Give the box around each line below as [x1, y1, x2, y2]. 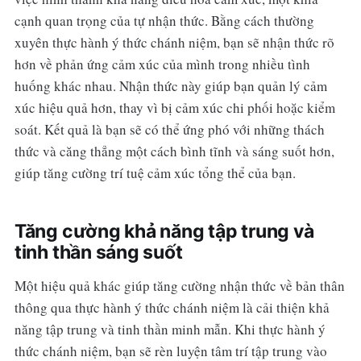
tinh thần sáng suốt [14, 241, 183, 264]
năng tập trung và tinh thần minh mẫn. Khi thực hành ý [14, 320, 326, 339]
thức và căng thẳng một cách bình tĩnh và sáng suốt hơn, [14, 142, 334, 161]
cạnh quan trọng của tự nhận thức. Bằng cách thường [14, 11, 314, 31]
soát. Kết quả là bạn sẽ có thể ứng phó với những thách [14, 120, 325, 139]
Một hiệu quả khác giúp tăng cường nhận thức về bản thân [14, 276, 345, 296]
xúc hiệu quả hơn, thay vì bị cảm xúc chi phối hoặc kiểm [14, 98, 335, 118]
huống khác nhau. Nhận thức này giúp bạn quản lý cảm [14, 77, 327, 96]
